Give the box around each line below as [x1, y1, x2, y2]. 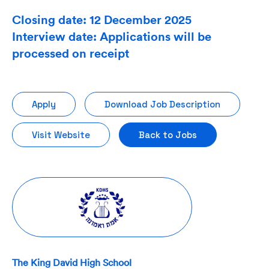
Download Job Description [104, 98, 220, 110]
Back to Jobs [139, 129, 197, 141]
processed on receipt [12, 46, 129, 61]
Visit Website [32, 129, 90, 141]
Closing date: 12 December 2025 [12, 12, 192, 27]
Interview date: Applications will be [12, 29, 211, 44]
